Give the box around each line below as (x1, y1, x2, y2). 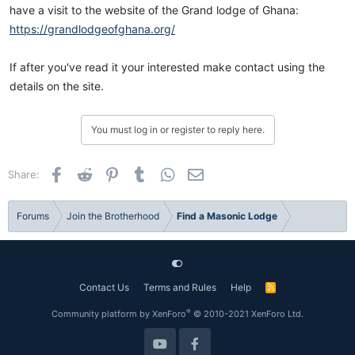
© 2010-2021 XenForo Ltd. (193, 308, 303, 319)
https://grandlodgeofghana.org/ (10, 22, 175, 36)
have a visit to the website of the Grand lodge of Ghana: (10, 3, 299, 17)
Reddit (94, 166, 126, 179)
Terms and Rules (143, 281, 216, 293)
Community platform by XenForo (52, 308, 186, 319)
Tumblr (149, 166, 183, 179)
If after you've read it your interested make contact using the (10, 60, 325, 74)
